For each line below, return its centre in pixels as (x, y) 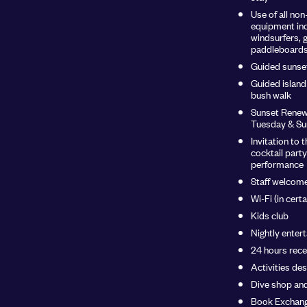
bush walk (271, 95)
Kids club (270, 215)
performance (277, 164)
